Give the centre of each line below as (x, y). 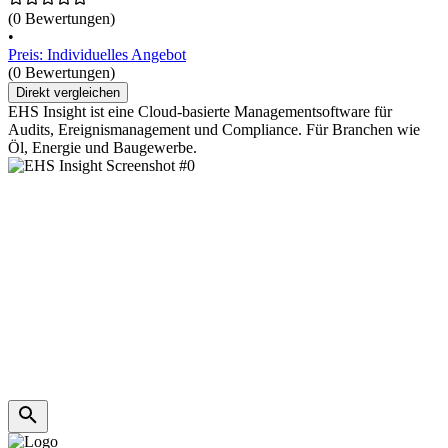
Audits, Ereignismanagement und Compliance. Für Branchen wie (214, 130)
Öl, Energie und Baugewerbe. (102, 148)
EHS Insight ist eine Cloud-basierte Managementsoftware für (200, 112)
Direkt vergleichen (68, 93)
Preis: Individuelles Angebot (97, 55)
